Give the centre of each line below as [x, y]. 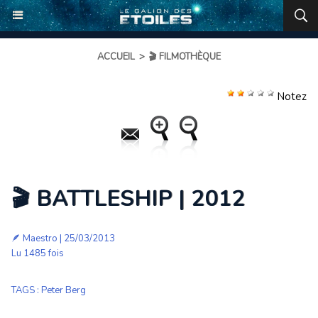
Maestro [40, 238]
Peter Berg [64, 290]
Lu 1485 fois [38, 253]
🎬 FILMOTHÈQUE [185, 57]
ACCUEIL [116, 57]
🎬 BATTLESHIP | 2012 [128, 199]
